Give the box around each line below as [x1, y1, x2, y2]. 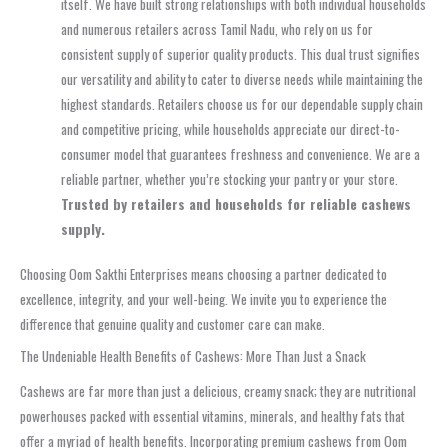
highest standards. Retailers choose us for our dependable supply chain [61, 93, 424, 114]
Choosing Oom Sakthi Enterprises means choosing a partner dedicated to [20, 264, 387, 285]
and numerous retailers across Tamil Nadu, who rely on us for [61, 18, 374, 39]
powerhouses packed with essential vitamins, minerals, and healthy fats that [20, 405, 405, 426]
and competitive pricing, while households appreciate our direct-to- [61, 118, 401, 139]
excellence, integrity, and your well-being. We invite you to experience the [20, 289, 387, 310]
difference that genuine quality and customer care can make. [20, 314, 325, 335]
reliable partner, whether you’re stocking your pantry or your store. [61, 168, 399, 189]
